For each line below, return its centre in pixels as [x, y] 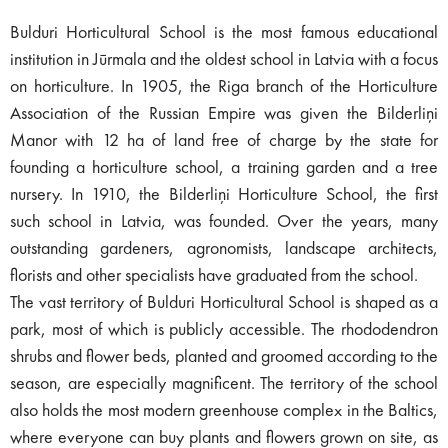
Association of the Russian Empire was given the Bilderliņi [224, 113]
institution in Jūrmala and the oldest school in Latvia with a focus [224, 59]
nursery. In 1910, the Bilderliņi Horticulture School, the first [224, 194]
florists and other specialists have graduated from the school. [214, 275]
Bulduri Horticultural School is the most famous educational [224, 32]
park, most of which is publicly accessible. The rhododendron [224, 329]
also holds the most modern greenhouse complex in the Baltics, [224, 410]
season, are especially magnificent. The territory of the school [224, 383]
